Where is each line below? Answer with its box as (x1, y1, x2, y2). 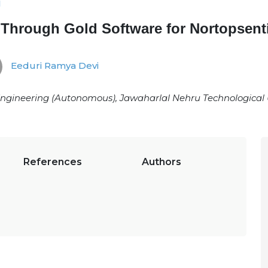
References (23, 156, 82, 167)
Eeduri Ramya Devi (8, 60, 99, 72)
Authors (142, 156, 181, 167)
